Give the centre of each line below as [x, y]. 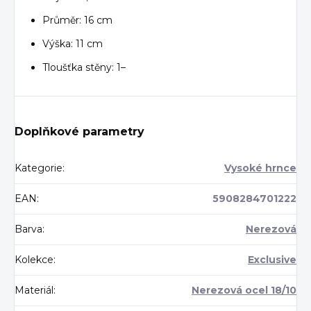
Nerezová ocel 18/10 [244, 290]
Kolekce [34, 259]
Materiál [34, 290]
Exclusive [272, 259]
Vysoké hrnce [260, 168]
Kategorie [39, 168]
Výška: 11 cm [73, 43]
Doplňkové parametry [79, 131]
